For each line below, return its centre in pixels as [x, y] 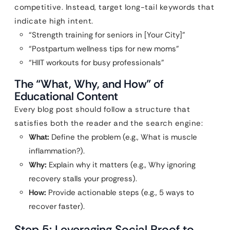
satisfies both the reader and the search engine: [109, 123]
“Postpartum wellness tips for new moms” [104, 49]
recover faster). [57, 206]
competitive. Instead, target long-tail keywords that [114, 7]
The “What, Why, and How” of [89, 84]
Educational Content [66, 96]
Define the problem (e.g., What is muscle [123, 137]
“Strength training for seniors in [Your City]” [107, 35]
